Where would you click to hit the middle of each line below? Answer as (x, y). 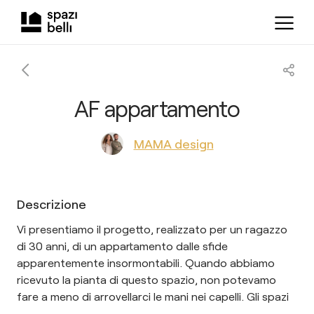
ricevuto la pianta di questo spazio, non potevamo (146, 279)
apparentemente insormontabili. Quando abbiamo (146, 262)
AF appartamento (157, 108)
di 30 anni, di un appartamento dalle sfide (122, 246)
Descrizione (52, 204)
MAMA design (173, 143)
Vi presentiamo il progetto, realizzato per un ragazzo (152, 229)
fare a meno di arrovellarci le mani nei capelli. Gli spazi (153, 296)
